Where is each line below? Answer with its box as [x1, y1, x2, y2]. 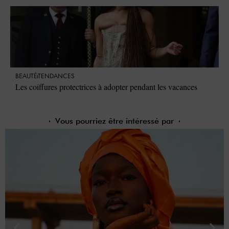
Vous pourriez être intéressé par [55, 116, 174, 126]
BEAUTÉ [15, 73, 37, 80]
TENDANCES [38, 73, 75, 80]
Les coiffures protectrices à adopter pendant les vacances [15, 81, 197, 93]
